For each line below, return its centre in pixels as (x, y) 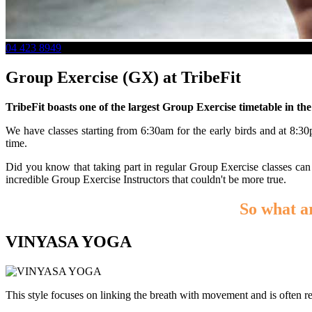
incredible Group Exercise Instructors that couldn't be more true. (146, 179)
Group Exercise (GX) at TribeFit (123, 77)
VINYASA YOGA (69, 241)
